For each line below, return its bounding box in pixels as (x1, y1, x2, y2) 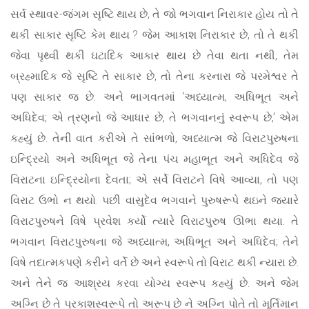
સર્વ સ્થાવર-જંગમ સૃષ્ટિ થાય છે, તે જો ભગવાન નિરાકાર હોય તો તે (10, 6, 299, 21)
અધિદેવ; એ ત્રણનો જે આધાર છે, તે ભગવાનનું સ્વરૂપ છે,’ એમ (10, 110, 299, 125)
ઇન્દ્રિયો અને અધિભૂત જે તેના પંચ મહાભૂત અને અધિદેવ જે (10, 151, 299, 166)
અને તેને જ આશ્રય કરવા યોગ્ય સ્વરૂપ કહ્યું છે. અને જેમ (10, 275, 299, 290)
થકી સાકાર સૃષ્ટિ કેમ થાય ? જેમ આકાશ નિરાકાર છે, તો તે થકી (10, 27, 299, 42)
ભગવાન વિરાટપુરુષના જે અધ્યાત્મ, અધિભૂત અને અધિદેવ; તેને (10, 234, 299, 249)
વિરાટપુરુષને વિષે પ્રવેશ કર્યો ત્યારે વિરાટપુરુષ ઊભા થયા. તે (10, 213, 299, 228)
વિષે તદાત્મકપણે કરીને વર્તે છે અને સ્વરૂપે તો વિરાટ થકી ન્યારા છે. (10, 255, 299, 270)
